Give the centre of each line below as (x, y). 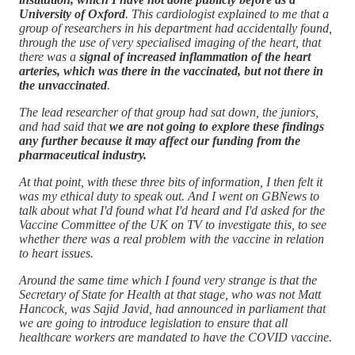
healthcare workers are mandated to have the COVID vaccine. (176, 337)
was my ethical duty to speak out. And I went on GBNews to (169, 196)
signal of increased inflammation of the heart (193, 56)
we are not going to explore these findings (217, 126)
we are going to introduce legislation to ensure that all (153, 323)
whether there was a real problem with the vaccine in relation (172, 239)
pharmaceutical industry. (83, 155)
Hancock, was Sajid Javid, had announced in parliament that (172, 308)
